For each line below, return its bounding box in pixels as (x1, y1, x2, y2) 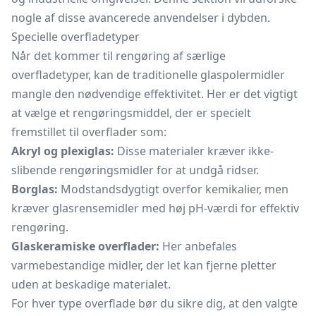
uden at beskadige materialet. (11, 276, 171, 292)
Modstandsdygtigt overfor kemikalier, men (58, 181, 288, 197)
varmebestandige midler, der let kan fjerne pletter (11, 257, 276, 273)
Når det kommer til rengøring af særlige (11, 48, 226, 63)
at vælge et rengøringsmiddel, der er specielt (11, 105, 251, 121)
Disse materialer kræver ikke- (114, 143, 274, 159)
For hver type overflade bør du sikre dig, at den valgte (11, 296, 298, 311)
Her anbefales (159, 238, 237, 254)
